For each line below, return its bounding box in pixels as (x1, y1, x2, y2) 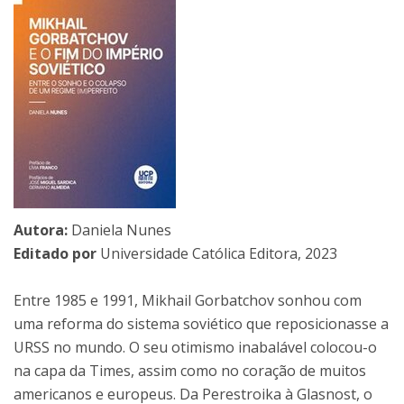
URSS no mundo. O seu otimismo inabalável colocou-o (14, 337, 377, 358)
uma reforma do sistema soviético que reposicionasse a (14, 314, 389, 335)
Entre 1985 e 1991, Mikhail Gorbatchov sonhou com (14, 290, 362, 311)
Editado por (14, 243, 96, 264)
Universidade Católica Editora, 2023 (96, 243, 337, 264)
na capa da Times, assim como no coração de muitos (14, 361, 366, 381)
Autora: (14, 220, 68, 241)
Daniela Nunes (68, 220, 171, 241)
